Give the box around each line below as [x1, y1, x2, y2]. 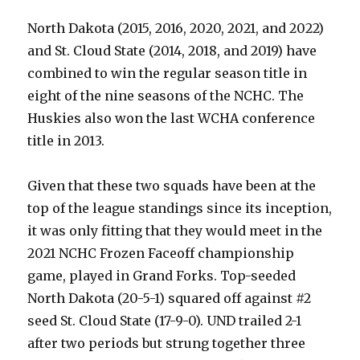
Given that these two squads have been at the [27, 178, 317, 194]
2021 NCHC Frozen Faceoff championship [27, 245, 295, 261]
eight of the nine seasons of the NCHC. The [27, 88, 305, 104]
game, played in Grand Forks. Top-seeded [27, 268, 297, 284]
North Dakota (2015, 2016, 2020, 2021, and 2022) [27, 20, 325, 36]
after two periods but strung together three [27, 335, 306, 351]
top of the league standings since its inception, [27, 200, 333, 216]
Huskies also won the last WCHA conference [27, 110, 316, 126]
